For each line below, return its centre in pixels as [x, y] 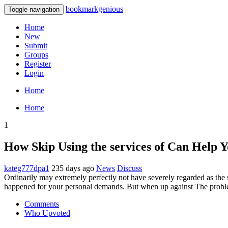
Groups [36, 55]
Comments [42, 204]
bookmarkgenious [94, 9]
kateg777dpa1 [27, 168]
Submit [36, 46]
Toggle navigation [34, 9]
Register [38, 64]
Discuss [130, 168]
